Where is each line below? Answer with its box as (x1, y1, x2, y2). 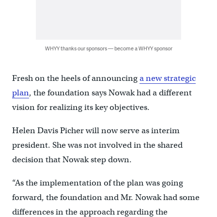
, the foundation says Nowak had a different (29, 88, 192, 98)
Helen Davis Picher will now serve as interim (12, 125, 180, 136)
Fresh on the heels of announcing (12, 73, 139, 83)
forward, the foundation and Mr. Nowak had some (12, 192, 200, 202)
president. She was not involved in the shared (12, 140, 183, 150)
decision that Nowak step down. (12, 155, 132, 165)
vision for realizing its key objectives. (12, 102, 150, 112)
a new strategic (139, 73, 196, 83)
